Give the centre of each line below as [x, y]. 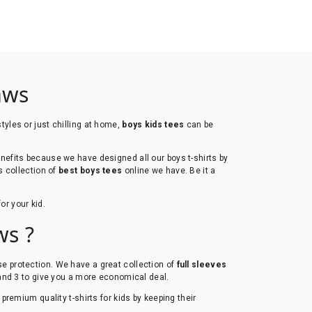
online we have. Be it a [170, 170]
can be [199, 124]
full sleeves [202, 264]
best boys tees [92, 170]
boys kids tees [153, 124]
